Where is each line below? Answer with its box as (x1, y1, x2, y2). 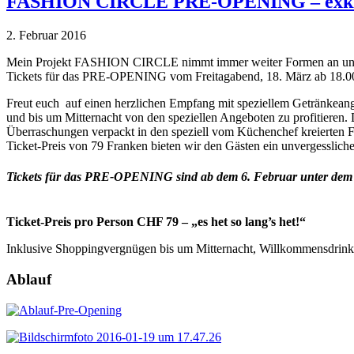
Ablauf (6, 271, 51, 288)
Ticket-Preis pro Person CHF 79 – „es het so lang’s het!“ (6, 215, 306, 229)
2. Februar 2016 (6, 28, 86, 42)
